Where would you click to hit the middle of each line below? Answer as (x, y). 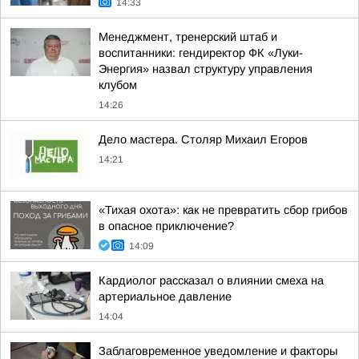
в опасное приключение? (166, 226)
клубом (118, 85)
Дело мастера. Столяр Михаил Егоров (203, 139)
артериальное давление (165, 296)
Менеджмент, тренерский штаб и (188, 37)
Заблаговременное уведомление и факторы (218, 351)
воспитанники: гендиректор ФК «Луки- (201, 53)
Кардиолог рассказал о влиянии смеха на (211, 280)
